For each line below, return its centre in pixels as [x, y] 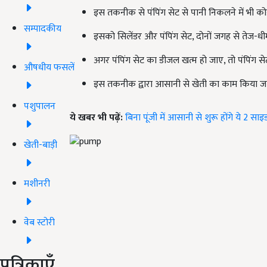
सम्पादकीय [43, 29]
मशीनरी [37, 184]
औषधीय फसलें [49, 67]
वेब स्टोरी [39, 222]
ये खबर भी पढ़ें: [97, 117]
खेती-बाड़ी [41, 145]
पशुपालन [40, 106]
